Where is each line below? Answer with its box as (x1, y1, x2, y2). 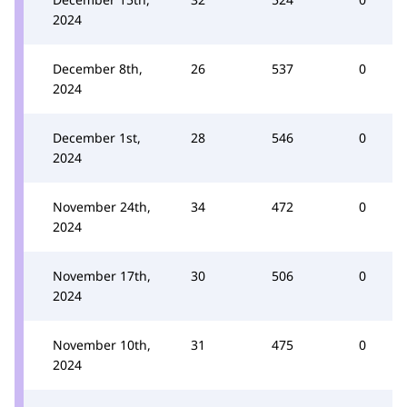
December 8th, (53, 60, 143, 77)
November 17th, (53, 267, 151, 284)
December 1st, (53, 129, 141, 146)
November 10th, (53, 336, 151, 353)
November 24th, (53, 198, 151, 215)
